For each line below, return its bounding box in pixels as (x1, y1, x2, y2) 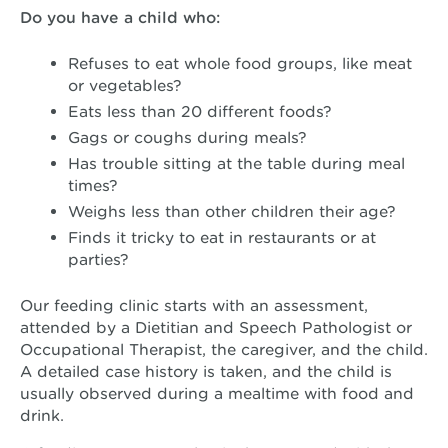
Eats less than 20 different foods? (68, 101, 332, 121)
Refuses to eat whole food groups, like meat (68, 53, 412, 73)
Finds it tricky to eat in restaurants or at (68, 227, 376, 247)
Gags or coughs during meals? (68, 127, 307, 147)
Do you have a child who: (20, 7, 220, 27)
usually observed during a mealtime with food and (20, 383, 414, 403)
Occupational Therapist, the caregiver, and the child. (20, 339, 428, 359)
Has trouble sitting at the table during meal (68, 153, 405, 173)
